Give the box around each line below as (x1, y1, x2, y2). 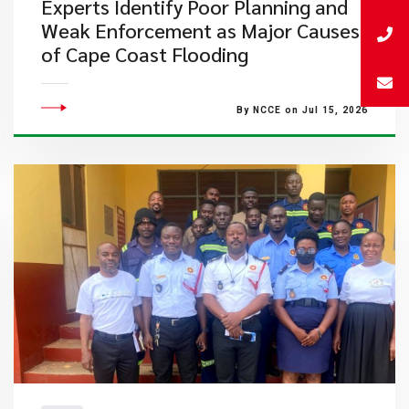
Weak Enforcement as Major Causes (40, 17, 360, 43)
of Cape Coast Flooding (40, 41, 248, 67)
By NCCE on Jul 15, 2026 (236, 105, 368, 115)
